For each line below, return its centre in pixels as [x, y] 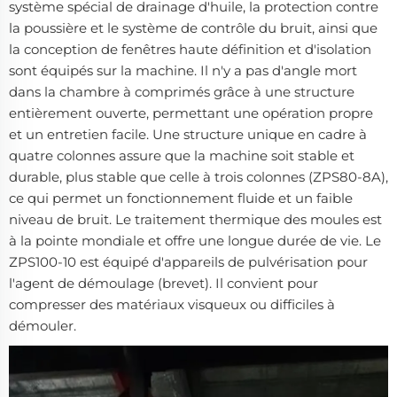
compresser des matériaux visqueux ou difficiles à [172, 305]
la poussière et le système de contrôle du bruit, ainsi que [193, 28]
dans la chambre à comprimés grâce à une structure [182, 92]
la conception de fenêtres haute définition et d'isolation [190, 50]
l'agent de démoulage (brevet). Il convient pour [163, 284]
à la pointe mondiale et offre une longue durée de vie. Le [195, 241]
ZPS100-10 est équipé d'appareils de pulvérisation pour [188, 262]
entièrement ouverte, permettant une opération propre [191, 113]
